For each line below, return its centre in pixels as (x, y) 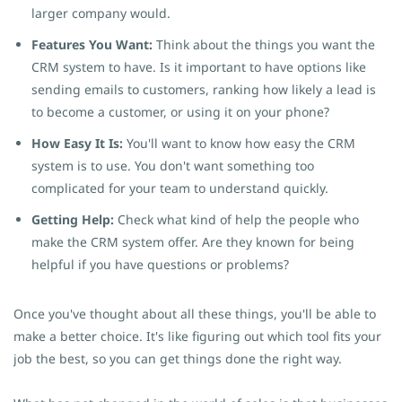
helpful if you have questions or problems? (160, 264)
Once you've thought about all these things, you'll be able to (195, 314)
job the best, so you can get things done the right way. (179, 358)
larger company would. (101, 13)
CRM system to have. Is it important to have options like (199, 67)
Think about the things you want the (266, 44)
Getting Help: (73, 219)
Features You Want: (94, 44)
